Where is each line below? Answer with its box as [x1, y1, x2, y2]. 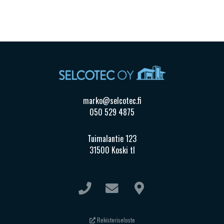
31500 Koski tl [89, 144, 135, 156]
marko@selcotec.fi [82, 94, 141, 107]
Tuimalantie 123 [87, 132, 136, 145]
